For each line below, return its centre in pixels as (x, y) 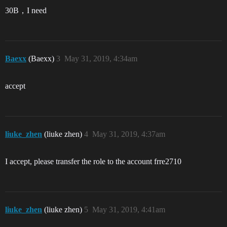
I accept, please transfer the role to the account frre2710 (93, 161)
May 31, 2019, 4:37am (129, 134)
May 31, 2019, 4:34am (101, 59)
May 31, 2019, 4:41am (129, 210)
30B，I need (26, 10)
